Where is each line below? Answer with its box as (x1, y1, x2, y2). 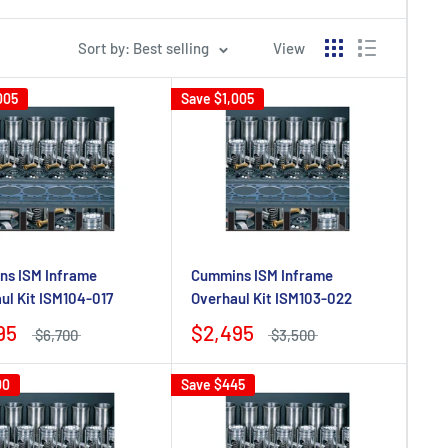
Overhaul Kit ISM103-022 (190, 288, 352, 307)
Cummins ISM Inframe (190, 265, 333, 284)
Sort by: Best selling (78, 39, 209, 57)
